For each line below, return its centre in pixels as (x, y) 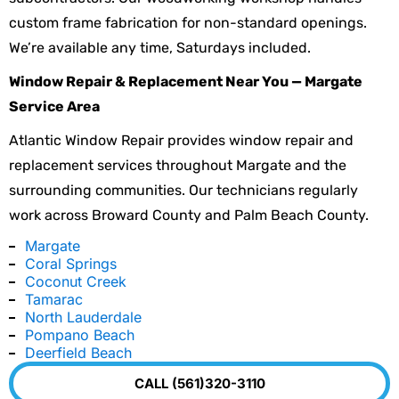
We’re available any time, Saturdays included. (160, 48)
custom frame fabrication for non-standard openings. (188, 23)
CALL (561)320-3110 (199, 384)
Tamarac (54, 300)
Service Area (54, 107)
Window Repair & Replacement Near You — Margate (186, 82)
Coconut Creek (76, 282)
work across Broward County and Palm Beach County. (189, 216)
